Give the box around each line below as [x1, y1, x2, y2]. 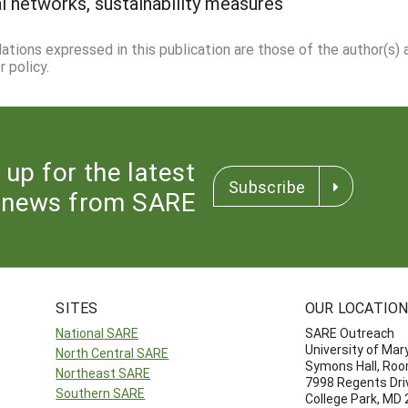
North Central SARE [56, 343, 169, 362]
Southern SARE [56, 383, 146, 402]
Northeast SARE [56, 363, 151, 382]
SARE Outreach [304, 323, 394, 342]
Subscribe [229, 175, 306, 198]
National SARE [56, 323, 139, 342]
